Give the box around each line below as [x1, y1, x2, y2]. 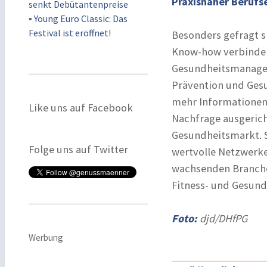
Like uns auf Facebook [29, 101, 133, 114]
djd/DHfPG [200, 212, 247, 225]
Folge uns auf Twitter [29, 142, 128, 156]
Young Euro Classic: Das [34, 13, 128, 24]
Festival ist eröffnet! [29, 27, 111, 39]
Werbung [29, 232, 63, 243]
